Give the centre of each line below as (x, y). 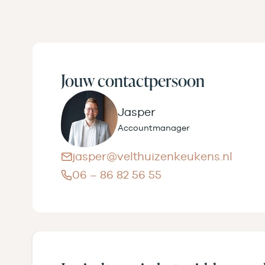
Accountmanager (154, 127)
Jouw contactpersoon (133, 80)
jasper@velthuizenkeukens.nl (152, 156)
